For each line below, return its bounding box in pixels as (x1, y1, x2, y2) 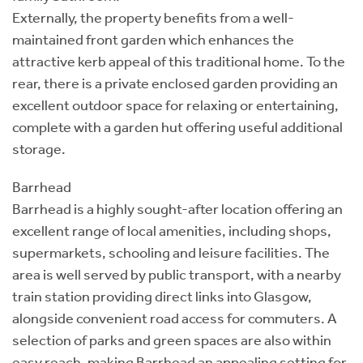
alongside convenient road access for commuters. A (12, 309, 337, 327)
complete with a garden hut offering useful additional (12, 117, 343, 136)
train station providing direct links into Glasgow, (12, 287, 312, 305)
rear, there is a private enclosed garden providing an (12, 74, 338, 92)
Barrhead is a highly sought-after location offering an (12, 199, 343, 218)
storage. (12, 139, 66, 158)
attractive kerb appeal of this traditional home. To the (12, 52, 345, 70)
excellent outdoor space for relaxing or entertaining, (12, 96, 339, 114)
